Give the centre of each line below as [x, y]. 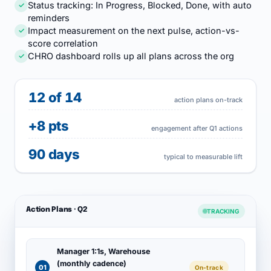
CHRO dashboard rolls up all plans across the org [131, 56]
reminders [49, 18]
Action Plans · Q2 [57, 210]
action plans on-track [208, 100]
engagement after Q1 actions [197, 128]
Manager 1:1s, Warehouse [103, 251]
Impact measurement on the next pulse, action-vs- [134, 31]
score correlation [63, 43]
